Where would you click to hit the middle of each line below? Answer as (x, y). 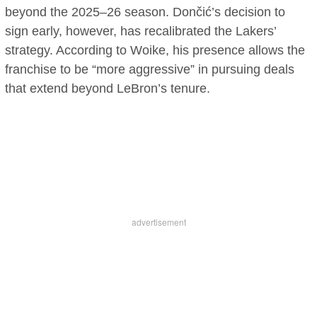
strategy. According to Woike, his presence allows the (155, 51)
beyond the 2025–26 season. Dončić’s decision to (145, 12)
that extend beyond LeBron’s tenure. (108, 89)
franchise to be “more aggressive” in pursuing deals (150, 70)
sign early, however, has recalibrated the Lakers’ (141, 31)
